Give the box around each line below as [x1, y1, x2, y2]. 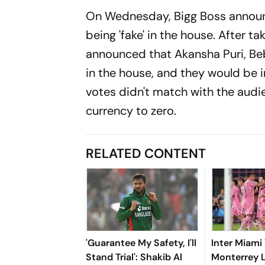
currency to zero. [86, 102, 177, 118]
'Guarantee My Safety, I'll [86, 236, 197, 249]
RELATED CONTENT [86, 144, 206, 162]
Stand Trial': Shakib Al [86, 250, 183, 263]
